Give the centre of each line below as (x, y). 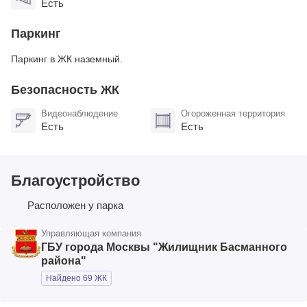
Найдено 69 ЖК (76, 278)
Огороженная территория (233, 113)
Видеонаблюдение (79, 113)
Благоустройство (75, 180)
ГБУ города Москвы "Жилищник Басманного (164, 247)
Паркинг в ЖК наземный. (67, 59)
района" (64, 260)
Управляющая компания (91, 233)
